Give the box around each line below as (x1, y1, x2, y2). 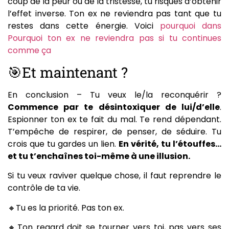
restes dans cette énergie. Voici (8, 19, 160, 32)
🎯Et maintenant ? (8, 63, 128, 82)
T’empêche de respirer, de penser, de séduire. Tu (8, 126, 221, 138)
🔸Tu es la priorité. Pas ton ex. (8, 201, 124, 214)
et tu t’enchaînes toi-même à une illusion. (8, 150, 190, 163)
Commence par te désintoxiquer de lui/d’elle (8, 101, 220, 113)
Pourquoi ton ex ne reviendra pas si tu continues (8, 32, 221, 44)
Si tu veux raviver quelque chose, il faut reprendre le (8, 170, 221, 182)
